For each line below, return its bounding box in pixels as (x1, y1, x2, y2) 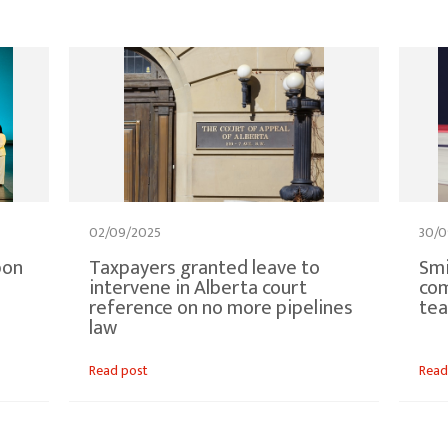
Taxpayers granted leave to (89, 250, 320, 285)
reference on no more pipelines (89, 290, 353, 325)
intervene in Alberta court (89, 270, 307, 305)
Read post (89, 358, 148, 382)
